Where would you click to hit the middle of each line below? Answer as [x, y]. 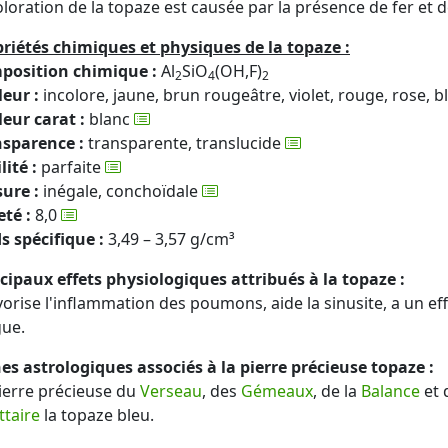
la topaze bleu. [97, 415]
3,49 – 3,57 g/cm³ [169, 239]
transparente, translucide [184, 143]
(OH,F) [238, 71]
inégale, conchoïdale [120, 191]
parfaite [71, 167]
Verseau [171, 391]
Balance [390, 391]
